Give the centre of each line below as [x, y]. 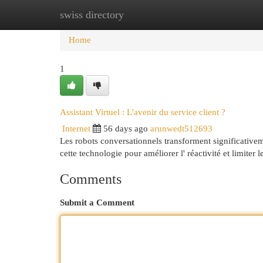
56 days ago [126, 129]
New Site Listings [149, 15]
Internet [76, 129]
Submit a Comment [97, 203]
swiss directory [92, 15]
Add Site [215, 15]
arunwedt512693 [181, 129]
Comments [91, 179]
